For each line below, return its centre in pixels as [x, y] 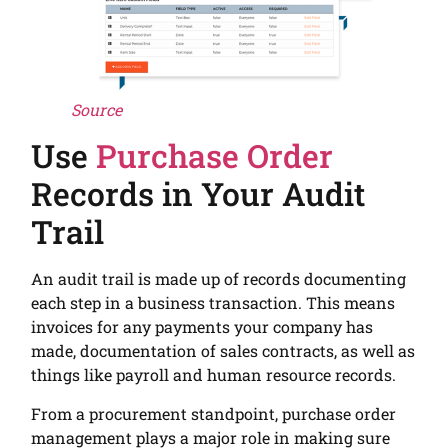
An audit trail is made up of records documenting [219, 279]
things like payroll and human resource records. [216, 375]
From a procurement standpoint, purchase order [214, 413]
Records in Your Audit [198, 194]
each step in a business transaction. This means [213, 303]
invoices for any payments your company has [202, 327]
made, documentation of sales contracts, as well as [223, 351]
